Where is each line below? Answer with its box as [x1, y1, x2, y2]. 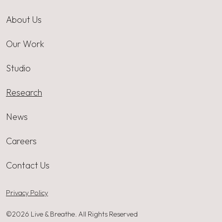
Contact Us [6, 160, 50, 171]
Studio [6, 62, 31, 74]
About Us [6, 14, 42, 26]
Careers [6, 135, 37, 147]
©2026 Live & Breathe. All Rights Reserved [6, 210, 138, 219]
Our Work [6, 38, 44, 50]
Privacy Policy [6, 188, 48, 198]
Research [6, 87, 42, 99]
